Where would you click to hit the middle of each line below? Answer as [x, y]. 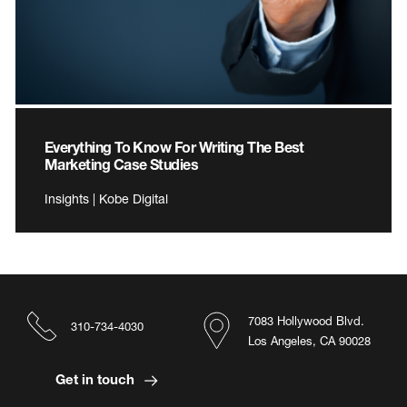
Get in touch [96, 379]
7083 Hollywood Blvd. [306, 321]
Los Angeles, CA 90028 [309, 341]
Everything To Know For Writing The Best [174, 147]
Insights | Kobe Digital [106, 199]
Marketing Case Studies [122, 164]
